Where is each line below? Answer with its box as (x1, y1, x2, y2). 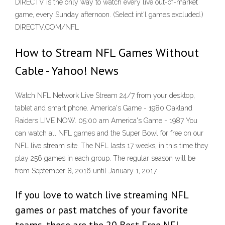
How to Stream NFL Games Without (15, 45, 199, 60)
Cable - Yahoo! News (15, 63, 119, 78)
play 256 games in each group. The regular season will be (15, 154, 195, 163)
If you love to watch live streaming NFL (15, 188, 188, 202)
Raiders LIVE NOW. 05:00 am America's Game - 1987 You (15, 117, 197, 125)
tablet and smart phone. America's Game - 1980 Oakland (15, 104, 192, 113)
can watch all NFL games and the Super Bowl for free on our (15, 129, 203, 138)
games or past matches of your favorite (15, 203, 188, 217)
